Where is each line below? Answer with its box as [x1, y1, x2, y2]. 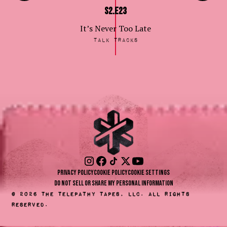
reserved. [11, 201, 49, 207]
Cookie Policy [94, 168, 128, 177]
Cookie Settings [128, 168, 170, 177]
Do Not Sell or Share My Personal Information [54, 178, 173, 187]
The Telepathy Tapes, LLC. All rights [37, 191, 190, 197]
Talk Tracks [93, 37, 138, 43]
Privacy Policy [57, 168, 94, 177]
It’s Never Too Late [80, 23, 151, 34]
